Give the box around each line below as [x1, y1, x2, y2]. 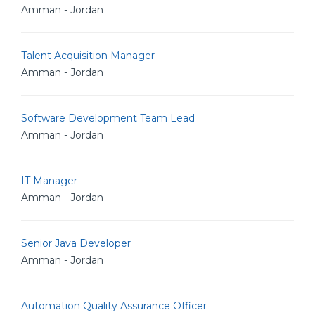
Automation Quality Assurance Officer [21, 300, 207, 312]
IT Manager [21, 174, 77, 187]
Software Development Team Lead [21, 112, 195, 124]
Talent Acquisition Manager [21, 49, 155, 62]
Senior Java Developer [21, 237, 131, 250]
